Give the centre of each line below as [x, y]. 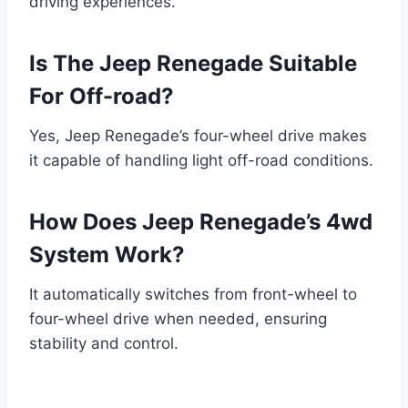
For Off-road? [102, 96]
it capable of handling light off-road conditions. [201, 160]
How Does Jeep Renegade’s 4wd [201, 221]
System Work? [107, 254]
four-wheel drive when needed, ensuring [178, 318]
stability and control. [104, 343]
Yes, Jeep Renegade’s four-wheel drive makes [198, 135]
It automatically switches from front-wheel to [193, 294]
